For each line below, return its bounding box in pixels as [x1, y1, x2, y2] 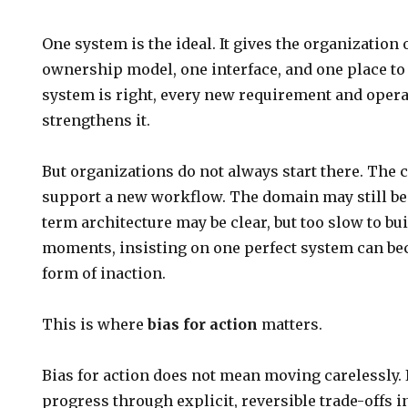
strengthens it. [42, 111, 151, 129]
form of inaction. [42, 264, 167, 282]
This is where [42, 315, 148, 333]
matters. [258, 315, 323, 333]
